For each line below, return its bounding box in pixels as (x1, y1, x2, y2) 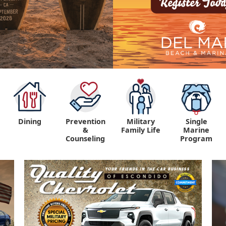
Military (127, 117, 155, 127)
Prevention (65, 117, 105, 127)
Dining (18, 117, 41, 127)
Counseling (66, 134, 105, 144)
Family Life (121, 125, 160, 135)
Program (180, 134, 212, 144)
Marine (183, 125, 209, 135)
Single (185, 117, 207, 127)
